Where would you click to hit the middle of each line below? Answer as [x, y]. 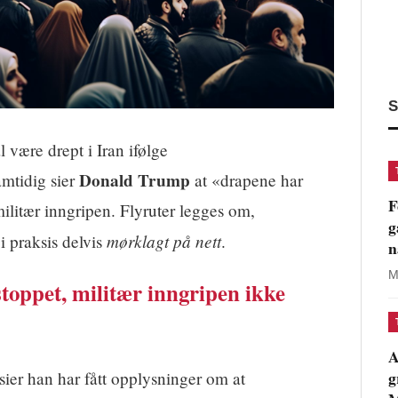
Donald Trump [135, 181]
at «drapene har [247, 180]
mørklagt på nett [164, 241]
